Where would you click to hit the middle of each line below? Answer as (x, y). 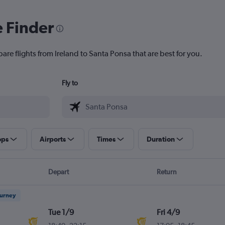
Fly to (70, 83)
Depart (58, 172)
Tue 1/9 (61, 212)
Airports (52, 139)
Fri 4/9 (168, 212)
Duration (160, 139)
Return (167, 172)
